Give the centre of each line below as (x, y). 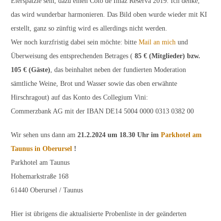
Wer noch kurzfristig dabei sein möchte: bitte (75, 42)
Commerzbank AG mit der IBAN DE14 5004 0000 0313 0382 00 (103, 111)
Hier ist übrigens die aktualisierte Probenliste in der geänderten (99, 214)
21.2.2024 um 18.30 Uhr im (119, 135)
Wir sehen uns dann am (44, 135)
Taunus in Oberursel (43, 148)
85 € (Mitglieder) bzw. (168, 56)
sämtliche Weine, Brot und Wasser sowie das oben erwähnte (94, 83)
